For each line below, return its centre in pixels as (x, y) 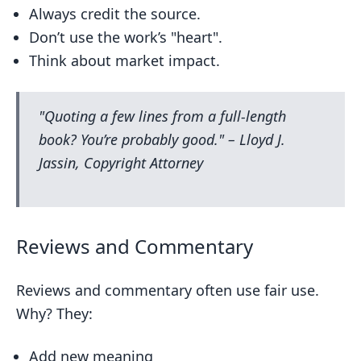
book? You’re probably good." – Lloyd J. (162, 139)
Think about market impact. (124, 60)
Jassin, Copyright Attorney (121, 163)
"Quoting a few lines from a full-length (162, 116)
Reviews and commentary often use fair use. (168, 290)
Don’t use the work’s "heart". (126, 37)
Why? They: (54, 313)
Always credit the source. (115, 14)
